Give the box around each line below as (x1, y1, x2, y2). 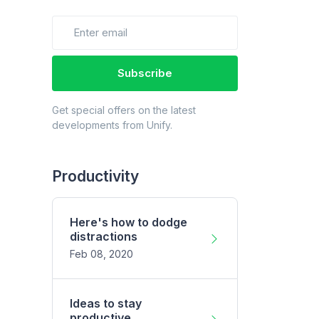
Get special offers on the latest (52, 104, 196, 117)
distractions (70, 229, 137, 244)
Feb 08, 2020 (70, 248, 133, 261)
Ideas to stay (70, 296, 142, 311)
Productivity (52, 167, 139, 186)
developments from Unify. (52, 119, 172, 132)
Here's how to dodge (70, 215, 187, 230)
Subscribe (117, 66, 172, 80)
